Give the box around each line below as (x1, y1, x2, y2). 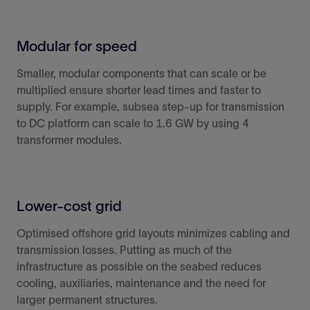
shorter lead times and (106, 84, 220, 97)
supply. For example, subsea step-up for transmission (17, 100, 284, 113)
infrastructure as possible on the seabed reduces (17, 260, 262, 273)
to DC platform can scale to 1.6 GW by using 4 (17, 117, 249, 130)
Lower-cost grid (17, 198, 122, 215)
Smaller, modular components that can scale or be (17, 67, 266, 80)
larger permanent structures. (17, 293, 158, 307)
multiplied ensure (17, 84, 106, 97)
